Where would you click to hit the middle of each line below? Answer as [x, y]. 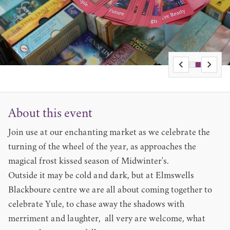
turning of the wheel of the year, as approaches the [102, 147]
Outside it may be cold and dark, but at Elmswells [101, 176]
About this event [50, 114]
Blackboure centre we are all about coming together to [110, 190]
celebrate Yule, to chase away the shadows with [96, 205]
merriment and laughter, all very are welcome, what [107, 219]
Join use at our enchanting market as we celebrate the [109, 133]
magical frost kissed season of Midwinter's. [89, 162]
